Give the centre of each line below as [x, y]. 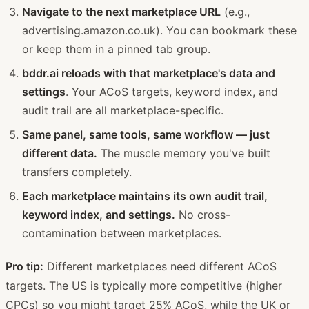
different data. [60, 153]
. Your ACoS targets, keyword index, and [172, 91]
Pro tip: [24, 266]
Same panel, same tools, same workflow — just [146, 134]
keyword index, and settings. [99, 214]
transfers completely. [77, 171]
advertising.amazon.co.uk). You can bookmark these [159, 30]
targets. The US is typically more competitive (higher [144, 285]
